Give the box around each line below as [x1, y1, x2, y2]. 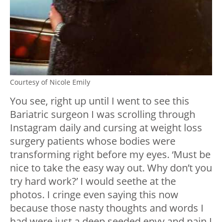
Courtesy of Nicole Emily [10, 77, 90, 87]
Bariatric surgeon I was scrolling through [10, 108, 195, 121]
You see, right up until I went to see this [10, 94, 189, 108]
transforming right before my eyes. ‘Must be [10, 148, 211, 162]
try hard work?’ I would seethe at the [10, 174, 176, 188]
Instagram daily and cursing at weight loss [10, 121, 202, 135]
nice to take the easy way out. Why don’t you [10, 161, 212, 175]
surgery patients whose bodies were [10, 134, 175, 148]
